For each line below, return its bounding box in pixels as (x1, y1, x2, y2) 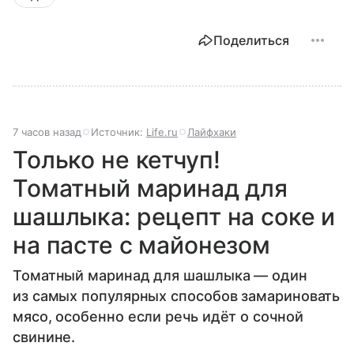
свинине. (13, 329, 76, 346)
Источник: (91, 126, 146, 139)
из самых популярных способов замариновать (13, 288, 341, 305)
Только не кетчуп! (13, 145, 220, 175)
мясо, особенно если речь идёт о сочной (13, 308, 303, 326)
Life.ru (146, 126, 178, 139)
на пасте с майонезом (13, 231, 271, 260)
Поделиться (213, 32, 289, 49)
